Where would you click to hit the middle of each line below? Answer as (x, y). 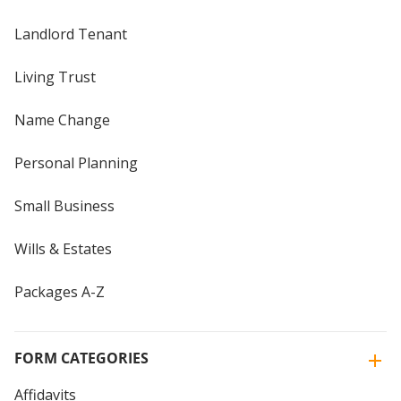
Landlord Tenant (71, 34)
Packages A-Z (60, 291)
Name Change (62, 119)
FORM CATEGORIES (81, 358)
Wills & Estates (63, 248)
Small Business (64, 205)
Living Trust (55, 77)
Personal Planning (76, 162)
